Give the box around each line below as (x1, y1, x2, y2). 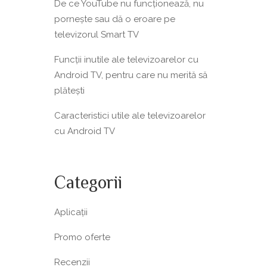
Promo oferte (54, 232, 110, 243)
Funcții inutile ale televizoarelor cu (54, 54, 198, 65)
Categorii (54, 170, 122, 198)
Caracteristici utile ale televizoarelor (54, 110, 206, 121)
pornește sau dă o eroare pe (54, 14, 175, 24)
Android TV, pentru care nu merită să (54, 70, 207, 80)
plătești (54, 85, 85, 96)
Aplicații (54, 207, 88, 218)
